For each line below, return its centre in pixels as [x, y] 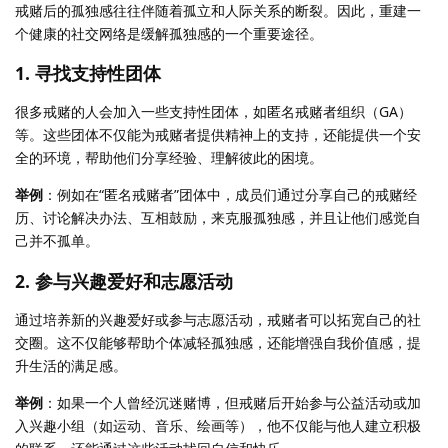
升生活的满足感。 [71, 365]
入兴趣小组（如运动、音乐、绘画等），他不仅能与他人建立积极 [218, 425]
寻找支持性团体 [98, 73]
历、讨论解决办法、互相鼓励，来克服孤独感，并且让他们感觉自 [218, 218]
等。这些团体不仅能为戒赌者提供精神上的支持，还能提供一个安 [218, 135]
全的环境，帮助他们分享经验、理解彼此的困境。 [169, 158]
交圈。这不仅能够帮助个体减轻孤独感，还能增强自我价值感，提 [218, 342]
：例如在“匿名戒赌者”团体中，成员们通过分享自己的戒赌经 [230, 195]
